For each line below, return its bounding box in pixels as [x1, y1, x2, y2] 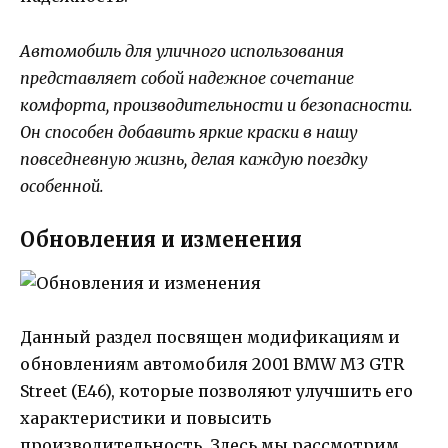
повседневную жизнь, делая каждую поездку [20, 148, 368, 169]
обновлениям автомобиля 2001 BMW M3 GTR [20, 354, 404, 375]
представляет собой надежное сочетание [20, 67, 354, 88]
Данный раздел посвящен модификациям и [20, 327, 400, 348]
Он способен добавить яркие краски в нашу [20, 121, 358, 142]
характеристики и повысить [20, 408, 271, 429]
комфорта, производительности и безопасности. [20, 94, 413, 115]
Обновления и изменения [20, 226, 302, 252]
